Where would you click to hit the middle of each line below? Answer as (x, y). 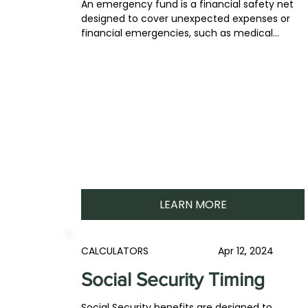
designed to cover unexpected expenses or (186, 19)
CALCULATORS (115, 251)
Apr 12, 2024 (245, 251)
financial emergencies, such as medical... (180, 33)
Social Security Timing (173, 279)
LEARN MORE (193, 204)
